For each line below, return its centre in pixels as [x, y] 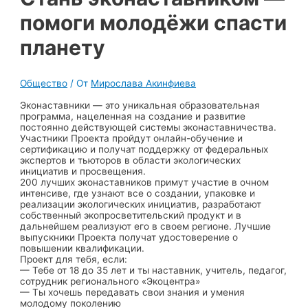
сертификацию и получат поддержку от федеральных [144, 149]
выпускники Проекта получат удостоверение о [129, 237]
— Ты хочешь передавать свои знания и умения [133, 292]
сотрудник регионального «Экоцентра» [110, 281]
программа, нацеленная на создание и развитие [133, 116]
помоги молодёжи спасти [154, 22]
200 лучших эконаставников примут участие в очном [145, 182]
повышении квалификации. [82, 248]
